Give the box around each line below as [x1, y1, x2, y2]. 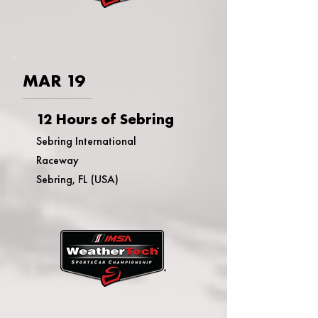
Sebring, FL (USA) [36, 172, 119, 187]
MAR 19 [23, 70, 84, 92]
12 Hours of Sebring [36, 109, 174, 128]
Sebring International [36, 133, 136, 148]
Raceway [36, 153, 79, 168]
